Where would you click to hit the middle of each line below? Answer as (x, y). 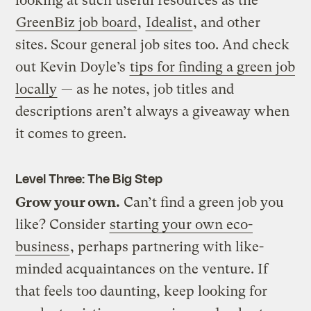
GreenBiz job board (77, 22)
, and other (227, 22)
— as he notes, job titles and (146, 89)
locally (36, 89)
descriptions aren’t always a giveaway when (153, 111)
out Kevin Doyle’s (73, 67)
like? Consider (62, 224)
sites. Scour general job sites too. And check (153, 44)
